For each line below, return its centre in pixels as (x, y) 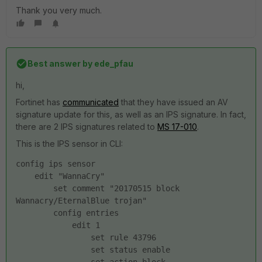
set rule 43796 (86, 237)
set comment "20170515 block (98, 188)
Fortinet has (39, 102)
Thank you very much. (59, 10)
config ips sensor (56, 164)
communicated (91, 102)
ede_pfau (113, 63)
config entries (67, 213)
